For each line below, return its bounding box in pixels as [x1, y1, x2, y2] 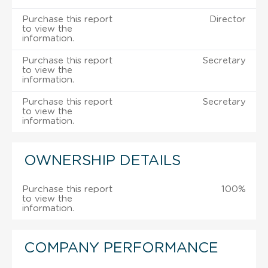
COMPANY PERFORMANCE [24, 240, 218, 255]
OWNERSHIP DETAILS [24, 153, 181, 168]
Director [209, 14, 246, 24]
